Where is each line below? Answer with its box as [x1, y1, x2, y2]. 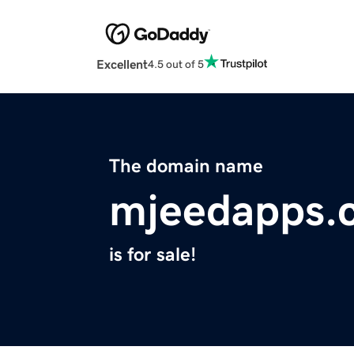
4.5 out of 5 [148, 58, 204, 70]
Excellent [96, 58, 148, 71]
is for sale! [109, 245, 196, 265]
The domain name [109, 156, 263, 176]
